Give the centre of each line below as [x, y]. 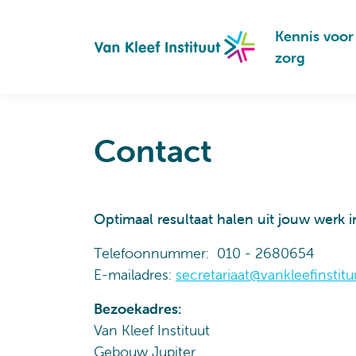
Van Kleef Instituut [152, 330]
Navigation [60, 29]
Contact [153, 151]
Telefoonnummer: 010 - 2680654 [204, 253]
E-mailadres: [135, 275]
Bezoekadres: [137, 309]
